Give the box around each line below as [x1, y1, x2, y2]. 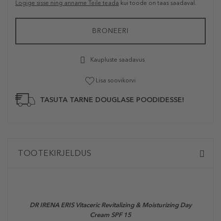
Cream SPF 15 [90, 211, 131, 219]
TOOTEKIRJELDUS [18, 148, 91, 158]
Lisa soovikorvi [96, 77, 136, 84]
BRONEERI [92, 27, 129, 35]
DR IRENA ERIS [29, 201, 75, 209]
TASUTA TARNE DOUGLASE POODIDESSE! [40, 96, 184, 105]
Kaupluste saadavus [89, 56, 145, 64]
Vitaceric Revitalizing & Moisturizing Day [75, 201, 192, 209]
